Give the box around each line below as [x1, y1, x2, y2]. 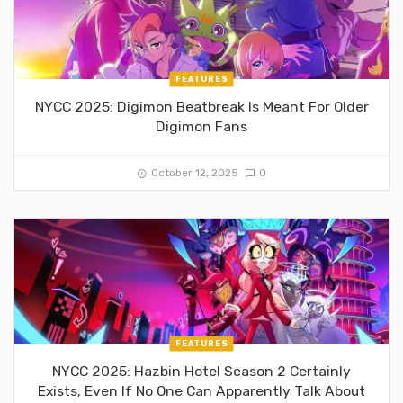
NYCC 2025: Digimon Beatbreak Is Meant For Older [34, 98, 369, 116]
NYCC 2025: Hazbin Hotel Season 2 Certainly [52, 363, 351, 381]
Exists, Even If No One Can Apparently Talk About [38, 382, 365, 400]
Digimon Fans [156, 118, 247, 136]
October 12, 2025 [150, 166, 238, 180]
